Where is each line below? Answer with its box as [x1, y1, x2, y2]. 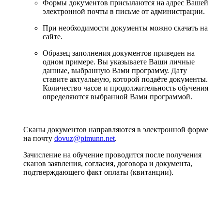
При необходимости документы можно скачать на [43, 23, 208, 32]
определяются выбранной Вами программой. [43, 92, 192, 101]
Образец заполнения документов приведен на [43, 48, 195, 57]
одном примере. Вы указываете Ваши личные [43, 57, 195, 66]
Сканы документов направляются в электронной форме [23, 125, 208, 134]
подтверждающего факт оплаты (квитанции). [23, 168, 173, 176]
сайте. [43, 32, 62, 41]
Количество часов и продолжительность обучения [43, 83, 208, 92]
